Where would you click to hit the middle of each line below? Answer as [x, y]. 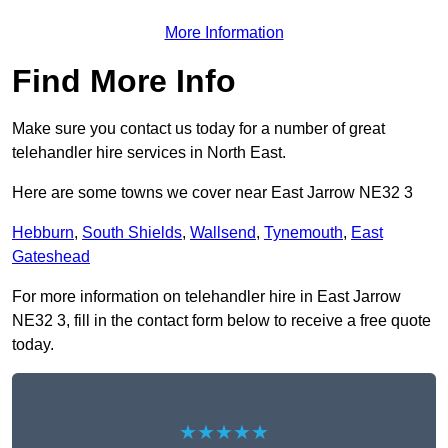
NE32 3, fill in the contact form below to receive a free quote [221, 321]
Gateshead [51, 257]
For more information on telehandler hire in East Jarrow [206, 297]
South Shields [132, 233]
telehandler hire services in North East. [149, 153]
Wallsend [223, 233]
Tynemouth [303, 233]
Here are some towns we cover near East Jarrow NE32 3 [212, 193]
